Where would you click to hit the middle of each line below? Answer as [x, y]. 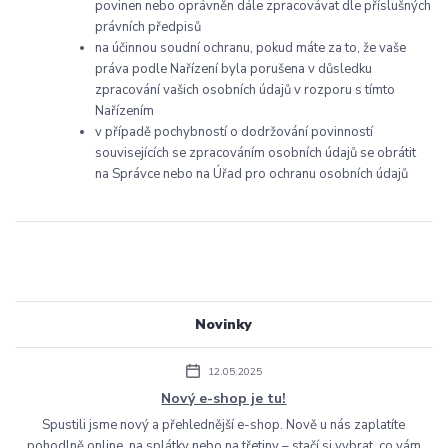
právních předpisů [148, 27]
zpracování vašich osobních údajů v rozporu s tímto [245, 90]
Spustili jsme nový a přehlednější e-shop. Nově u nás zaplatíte [224, 424]
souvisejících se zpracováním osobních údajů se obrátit [255, 153]
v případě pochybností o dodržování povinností [234, 132]
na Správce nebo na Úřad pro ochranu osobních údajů [251, 174]
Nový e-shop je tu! [224, 398]
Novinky [224, 325]
